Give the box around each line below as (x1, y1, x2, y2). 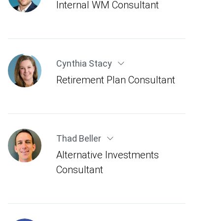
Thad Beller (56, 133, 103, 144)
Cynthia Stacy (56, 58, 114, 69)
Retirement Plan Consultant (56, 74, 175, 86)
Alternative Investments (56, 148, 159, 161)
